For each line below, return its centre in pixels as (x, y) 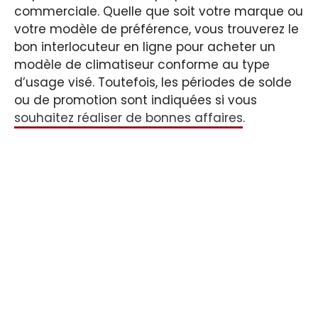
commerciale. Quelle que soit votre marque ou (159, 11)
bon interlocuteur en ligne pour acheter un (145, 46)
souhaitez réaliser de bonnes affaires (128, 117)
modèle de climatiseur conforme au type (142, 64)
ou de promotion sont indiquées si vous (136, 100)
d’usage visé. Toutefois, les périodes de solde (153, 82)
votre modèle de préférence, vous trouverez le (157, 29)
